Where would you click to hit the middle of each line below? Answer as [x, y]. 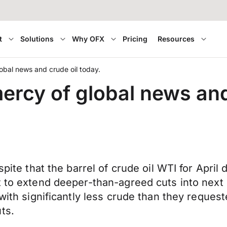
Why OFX [88, 39]
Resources [176, 39]
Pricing [135, 39]
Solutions [37, 39]
